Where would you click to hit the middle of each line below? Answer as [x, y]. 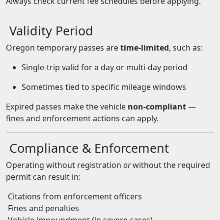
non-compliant [157, 107]
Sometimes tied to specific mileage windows [104, 87]
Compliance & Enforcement [87, 148]
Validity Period [50, 30]
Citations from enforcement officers [74, 196]
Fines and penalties [42, 208]
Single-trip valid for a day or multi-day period [105, 67]
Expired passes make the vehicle [67, 107]
